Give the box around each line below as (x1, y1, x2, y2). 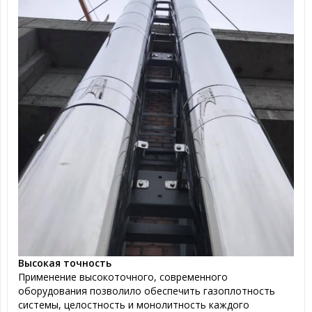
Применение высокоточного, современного (18, 270, 228, 283)
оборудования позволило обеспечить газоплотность (18, 283, 275, 297)
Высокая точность (18, 256, 111, 270)
